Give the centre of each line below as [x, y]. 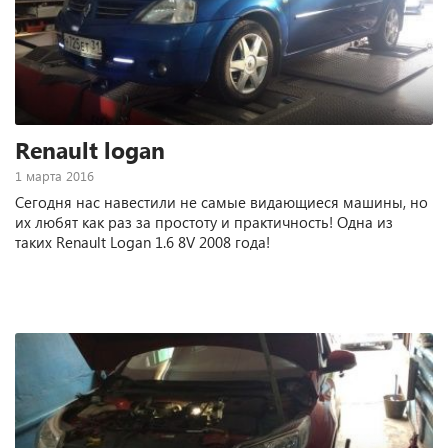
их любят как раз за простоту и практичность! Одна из [204, 222]
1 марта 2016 [54, 175]
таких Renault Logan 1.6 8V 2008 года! [142, 242]
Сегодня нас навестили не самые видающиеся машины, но [221, 202]
